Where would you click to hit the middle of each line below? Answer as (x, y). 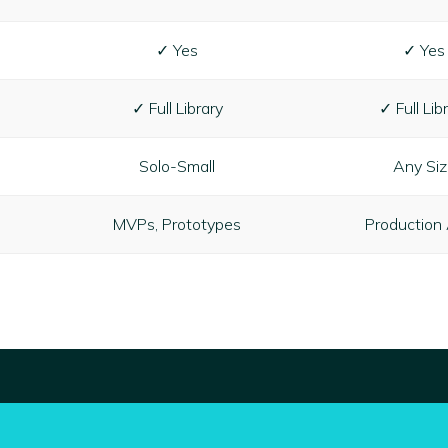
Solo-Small (177, 165)
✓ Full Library (177, 107)
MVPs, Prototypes (177, 223)
